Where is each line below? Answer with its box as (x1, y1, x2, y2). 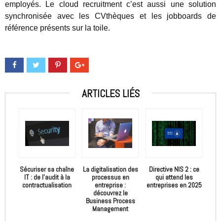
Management (92, 204, 129, 214)
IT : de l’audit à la (24, 173, 70, 182)
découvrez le (93, 188, 128, 198)
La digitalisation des (82, 165, 138, 174)
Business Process (85, 196, 135, 206)
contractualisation (22, 181, 72, 190)
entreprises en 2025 (146, 181, 202, 190)
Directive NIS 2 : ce (148, 165, 199, 174)
